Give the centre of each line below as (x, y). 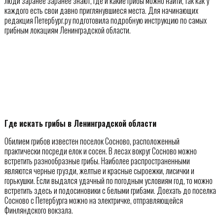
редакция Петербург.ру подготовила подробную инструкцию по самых (105, 20)
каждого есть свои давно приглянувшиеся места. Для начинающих (101, 10)
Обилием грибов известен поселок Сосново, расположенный (92, 141)
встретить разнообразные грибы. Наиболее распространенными (97, 161)
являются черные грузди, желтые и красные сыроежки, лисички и (99, 170)
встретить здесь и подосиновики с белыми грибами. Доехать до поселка (110, 190)
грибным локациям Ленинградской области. (67, 30)
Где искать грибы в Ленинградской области (80, 123)
